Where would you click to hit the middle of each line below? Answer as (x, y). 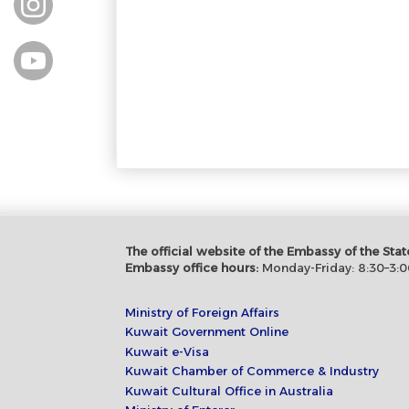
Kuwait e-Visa (167, 351)
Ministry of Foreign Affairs (202, 312)
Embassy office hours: (192, 267)
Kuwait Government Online (207, 332)
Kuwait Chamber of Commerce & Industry (252, 371)
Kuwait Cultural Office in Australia (229, 390)
